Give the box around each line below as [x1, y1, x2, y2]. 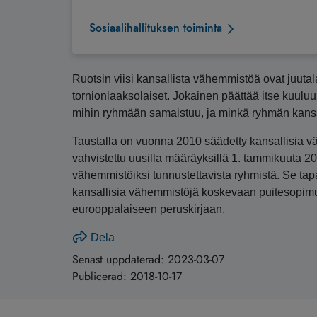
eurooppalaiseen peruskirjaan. [72, 203, 225, 216]
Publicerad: [72, 268, 130, 285]
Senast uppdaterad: [72, 251, 168, 268]
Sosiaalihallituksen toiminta [89, 20, 222, 37]
